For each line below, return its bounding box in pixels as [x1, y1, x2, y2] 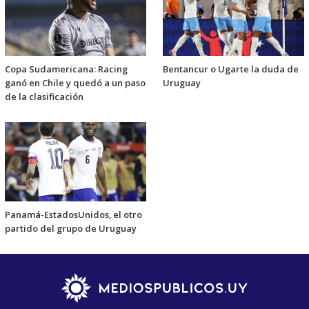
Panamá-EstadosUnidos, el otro [5, 208, 142, 221]
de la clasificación [5, 90, 83, 103]
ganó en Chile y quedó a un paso [5, 77, 146, 90]
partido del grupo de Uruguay [5, 221, 137, 235]
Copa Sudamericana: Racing [5, 63, 128, 76]
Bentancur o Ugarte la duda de [163, 63, 299, 76]
